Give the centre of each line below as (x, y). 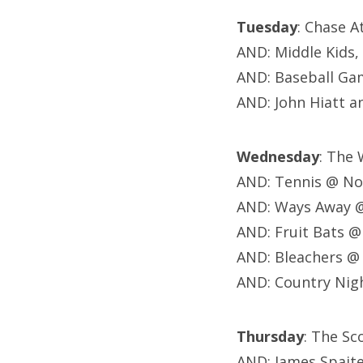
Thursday (270, 337)
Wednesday (278, 157)
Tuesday (267, 27)
